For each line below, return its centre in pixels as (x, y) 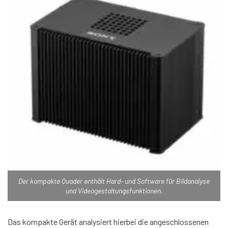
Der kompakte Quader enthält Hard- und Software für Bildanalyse (114, 181)
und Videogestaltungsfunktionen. (114, 190)
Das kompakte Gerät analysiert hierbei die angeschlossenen (108, 221)
